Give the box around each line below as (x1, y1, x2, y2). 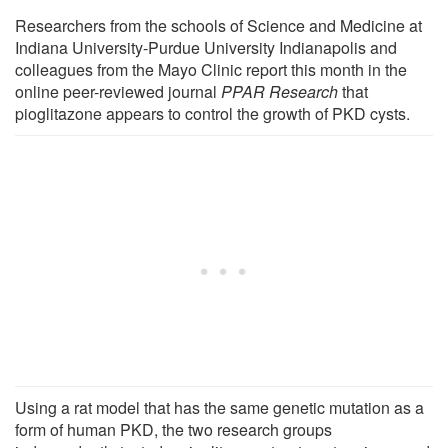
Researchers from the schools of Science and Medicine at (15, 13, 422, 37)
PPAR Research (221, 79, 338, 103)
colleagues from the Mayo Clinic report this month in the (15, 57, 407, 81)
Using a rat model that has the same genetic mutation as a (15, 395, 424, 419)
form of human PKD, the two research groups (15, 417, 332, 441)
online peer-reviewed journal (15, 79, 221, 103)
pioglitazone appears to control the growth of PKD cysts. (15, 101, 410, 125)
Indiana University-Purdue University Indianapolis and (15, 35, 397, 59)
